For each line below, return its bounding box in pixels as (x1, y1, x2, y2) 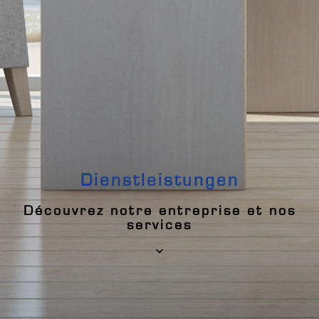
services (127, 217, 192, 232)
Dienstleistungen (80, 171, 239, 189)
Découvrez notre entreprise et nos (23, 203, 296, 218)
